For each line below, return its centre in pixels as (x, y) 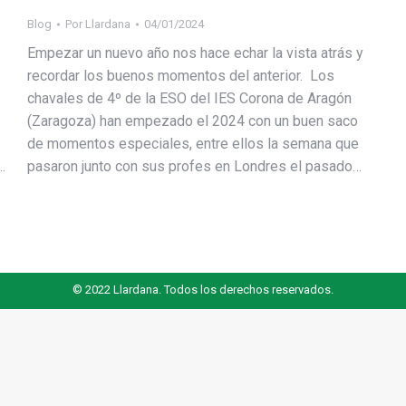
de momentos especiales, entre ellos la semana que (193, 144)
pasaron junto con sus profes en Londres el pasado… (194, 166)
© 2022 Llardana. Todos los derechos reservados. (203, 290)
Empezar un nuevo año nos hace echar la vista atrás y (195, 53)
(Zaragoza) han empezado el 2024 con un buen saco (193, 121)
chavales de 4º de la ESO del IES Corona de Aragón (189, 98)
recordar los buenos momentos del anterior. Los (181, 76)
